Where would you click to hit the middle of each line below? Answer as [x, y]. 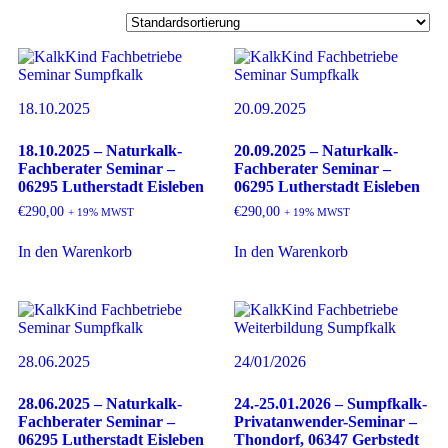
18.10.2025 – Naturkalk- [100, 151]
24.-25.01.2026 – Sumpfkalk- [330, 404]
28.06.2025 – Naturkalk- [100, 404]
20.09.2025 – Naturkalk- [316, 151]
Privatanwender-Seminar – [325, 422]
